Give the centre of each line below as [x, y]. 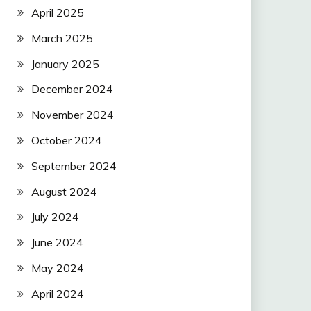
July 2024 [55, 217]
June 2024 [57, 243]
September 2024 [74, 166]
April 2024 [57, 293]
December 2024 [72, 89]
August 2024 [64, 191]
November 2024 [72, 115]
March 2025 [62, 38]
